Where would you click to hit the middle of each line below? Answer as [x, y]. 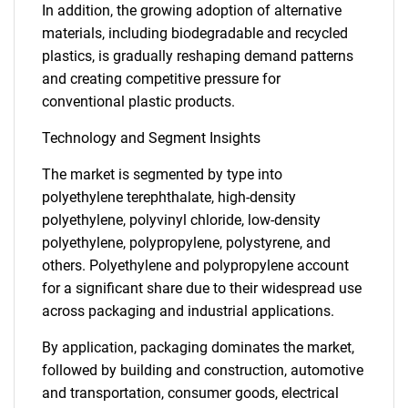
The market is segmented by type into [162, 174]
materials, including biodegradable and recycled [195, 33]
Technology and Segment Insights [151, 138]
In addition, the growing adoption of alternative [192, 10]
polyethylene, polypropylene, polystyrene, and [186, 243]
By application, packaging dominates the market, [198, 347]
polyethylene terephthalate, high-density [169, 197]
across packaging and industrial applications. [188, 311]
